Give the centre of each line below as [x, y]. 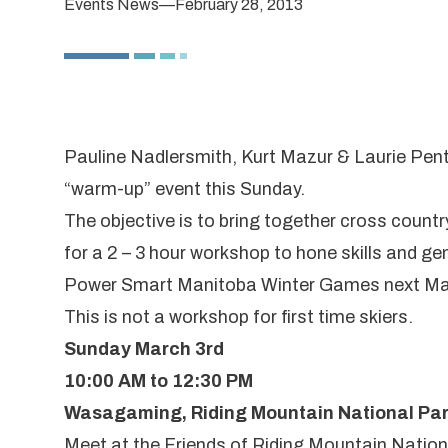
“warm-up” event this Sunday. [184, 188]
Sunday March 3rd [144, 348]
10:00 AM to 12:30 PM [158, 380]
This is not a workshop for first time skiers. [238, 316]
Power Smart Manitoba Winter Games [222, 284]
